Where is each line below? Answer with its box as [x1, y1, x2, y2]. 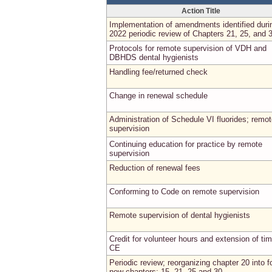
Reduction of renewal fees [109, 163, 200, 172]
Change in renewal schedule [109, 91, 208, 100]
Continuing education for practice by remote [109, 140, 262, 149]
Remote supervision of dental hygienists [109, 211, 250, 220]
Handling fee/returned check [109, 67, 208, 76]
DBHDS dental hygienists [109, 53, 199, 62]
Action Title [181, 7, 220, 15]
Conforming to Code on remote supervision [109, 187, 259, 196]
